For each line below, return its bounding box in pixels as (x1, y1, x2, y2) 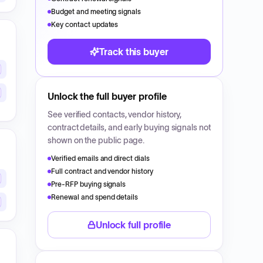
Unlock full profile (95, 220, 171, 230)
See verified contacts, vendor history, (48, 110, 182, 119)
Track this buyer (99, 46, 168, 57)
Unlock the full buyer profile (48, 91, 167, 102)
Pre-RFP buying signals (51, 180, 126, 188)
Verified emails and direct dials (51, 154, 150, 162)
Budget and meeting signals (51, 8, 141, 15)
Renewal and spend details (51, 193, 139, 201)
